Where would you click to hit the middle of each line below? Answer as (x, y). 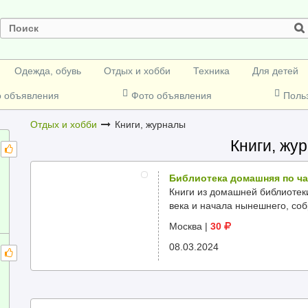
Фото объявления (171, 96)
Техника (212, 71)
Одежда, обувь (47, 71)
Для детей (276, 71)
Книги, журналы (148, 124)
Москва (185, 226)
